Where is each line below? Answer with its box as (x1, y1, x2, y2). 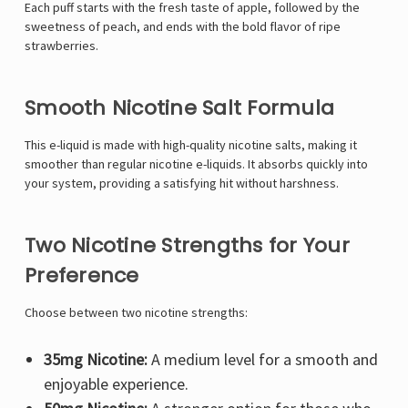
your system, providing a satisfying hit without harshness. (25, 175, 339, 192)
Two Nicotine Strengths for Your (25, 231, 350, 260)
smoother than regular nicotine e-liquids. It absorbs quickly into (25, 156, 368, 173)
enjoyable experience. (43, 373, 189, 395)
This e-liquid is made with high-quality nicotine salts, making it (25, 137, 357, 154)
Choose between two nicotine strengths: (25, 304, 248, 321)
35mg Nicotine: (43, 349, 148, 371)
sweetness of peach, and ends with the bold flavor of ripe (25, 18, 341, 36)
